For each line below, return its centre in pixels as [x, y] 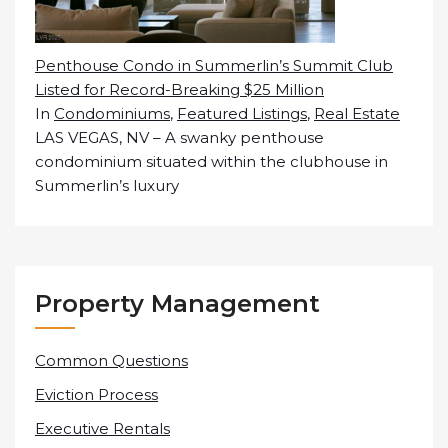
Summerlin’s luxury [107, 185]
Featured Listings [242, 113]
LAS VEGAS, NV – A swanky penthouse [179, 137]
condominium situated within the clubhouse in [211, 161]
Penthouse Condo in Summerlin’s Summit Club [214, 65]
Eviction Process [96, 394]
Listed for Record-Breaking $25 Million [179, 89]
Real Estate [357, 113]
